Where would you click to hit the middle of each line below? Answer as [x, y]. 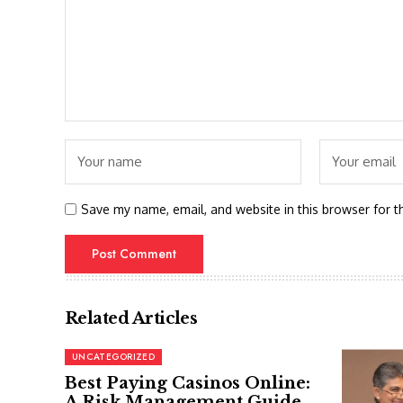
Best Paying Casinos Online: [188, 384]
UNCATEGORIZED [113, 357]
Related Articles [131, 319]
